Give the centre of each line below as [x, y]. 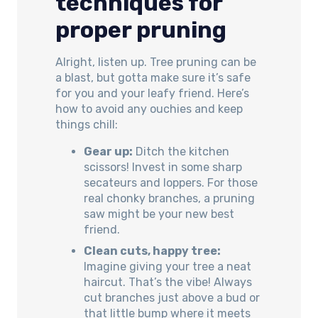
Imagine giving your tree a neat [168, 267]
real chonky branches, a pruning [169, 199]
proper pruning [141, 30]
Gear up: [108, 152]
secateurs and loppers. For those [171, 183]
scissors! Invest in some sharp [163, 168]
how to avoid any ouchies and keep [149, 109]
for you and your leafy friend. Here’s [152, 94]
